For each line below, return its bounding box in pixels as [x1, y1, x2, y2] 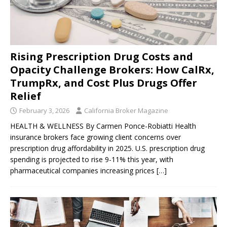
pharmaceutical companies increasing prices [10, 166, 157, 176]
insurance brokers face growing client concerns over [10, 132, 181, 142]
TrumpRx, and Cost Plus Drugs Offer [10, 76, 197, 90]
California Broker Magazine [84, 106, 168, 116]
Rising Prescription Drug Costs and [10, 50, 193, 64]
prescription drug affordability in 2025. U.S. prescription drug [10, 143, 205, 154]
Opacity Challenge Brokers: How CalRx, [10, 63, 214, 77]
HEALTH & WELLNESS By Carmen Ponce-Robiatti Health [10, 121, 196, 131]
